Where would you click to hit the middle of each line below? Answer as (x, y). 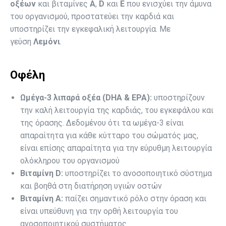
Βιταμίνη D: (42, 173)
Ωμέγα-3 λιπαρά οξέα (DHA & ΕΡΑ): (86, 98)
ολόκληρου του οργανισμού (70, 161)
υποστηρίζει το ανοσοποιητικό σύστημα (137, 173)
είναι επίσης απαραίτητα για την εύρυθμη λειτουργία (116, 148)
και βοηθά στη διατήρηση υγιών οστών (91, 186)
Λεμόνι (46, 42)
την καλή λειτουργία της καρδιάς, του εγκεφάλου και (117, 110)
